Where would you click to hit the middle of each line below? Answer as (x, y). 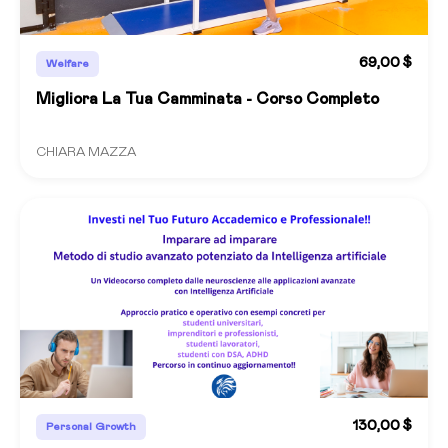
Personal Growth (91, 426)
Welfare (67, 63)
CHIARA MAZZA (86, 152)
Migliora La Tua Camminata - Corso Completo (207, 98)
